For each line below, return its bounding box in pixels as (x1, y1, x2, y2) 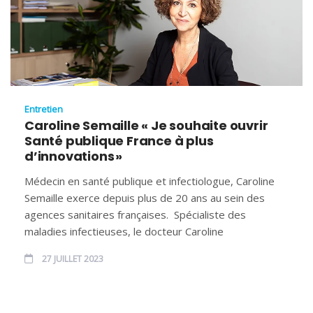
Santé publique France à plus (24, 131, 214, 150)
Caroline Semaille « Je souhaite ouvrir (24, 116, 268, 134)
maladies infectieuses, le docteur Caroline (24, 224, 224, 238)
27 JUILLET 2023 (40, 252, 103, 265)
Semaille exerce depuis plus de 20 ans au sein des (24, 190, 265, 205)
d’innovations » (24, 147, 123, 165)
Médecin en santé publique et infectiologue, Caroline (24, 173, 275, 188)
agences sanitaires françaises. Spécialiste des (24, 207, 246, 221)
